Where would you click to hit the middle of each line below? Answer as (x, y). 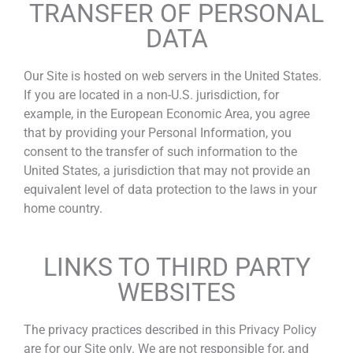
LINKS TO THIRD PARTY (176, 268)
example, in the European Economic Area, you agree (167, 114)
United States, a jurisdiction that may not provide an (167, 171)
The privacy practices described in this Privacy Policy (170, 330)
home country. (63, 209)
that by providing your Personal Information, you (158, 133)
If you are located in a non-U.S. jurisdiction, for (151, 95)
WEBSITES (176, 293)
